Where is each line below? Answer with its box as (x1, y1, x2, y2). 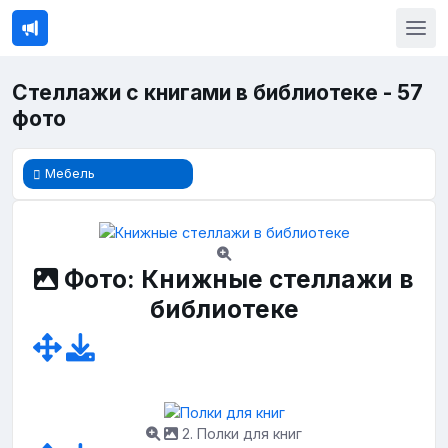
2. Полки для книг (178, 424, 302, 442)
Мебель (45, 165, 95, 181)
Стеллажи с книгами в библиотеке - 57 (12, 80, 423, 105)
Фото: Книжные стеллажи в (58, 264, 414, 295)
